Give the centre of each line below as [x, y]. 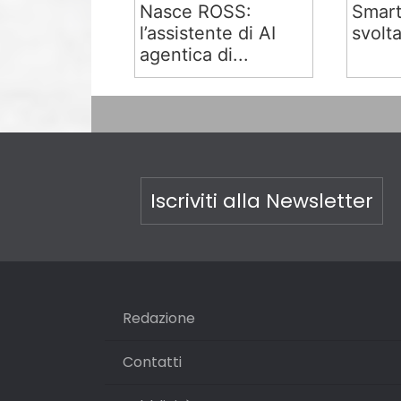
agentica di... [195, 55]
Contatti [152, 362]
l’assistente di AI [208, 33]
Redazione [159, 318]
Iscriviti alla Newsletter [261, 201]
